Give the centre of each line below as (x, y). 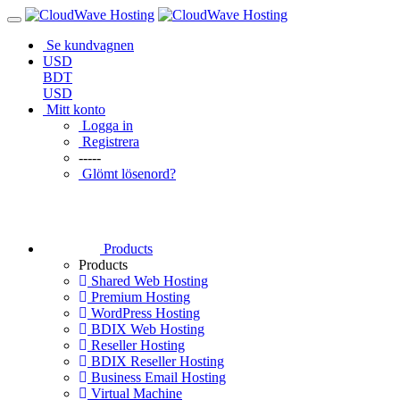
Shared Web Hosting (148, 281)
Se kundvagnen (90, 45)
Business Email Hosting (157, 377)
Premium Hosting (139, 297)
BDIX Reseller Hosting (156, 361)
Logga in (108, 125)
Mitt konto (76, 109)
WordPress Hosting (144, 313)
